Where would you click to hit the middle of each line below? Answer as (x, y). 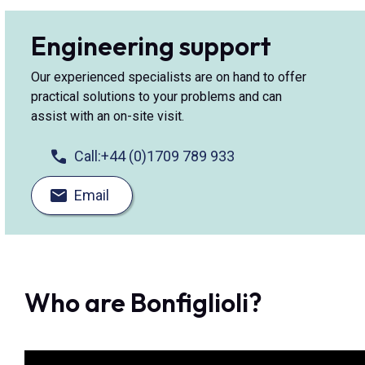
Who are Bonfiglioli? (143, 303)
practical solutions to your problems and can (156, 97)
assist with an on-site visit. (108, 117)
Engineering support (151, 46)
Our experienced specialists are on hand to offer (169, 77)
